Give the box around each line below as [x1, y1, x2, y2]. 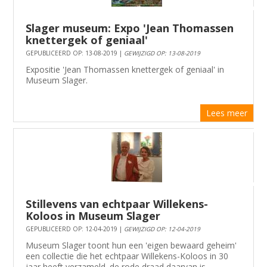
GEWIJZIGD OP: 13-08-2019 [124, 48, 201, 57]
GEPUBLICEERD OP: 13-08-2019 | [26, 48, 125, 57]
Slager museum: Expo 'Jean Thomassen [26, 20, 234, 35]
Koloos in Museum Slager [26, 208, 161, 223]
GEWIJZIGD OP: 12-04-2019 [124, 224, 201, 233]
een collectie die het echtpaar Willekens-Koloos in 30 [26, 250, 229, 262]
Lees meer [206, 107, 247, 119]
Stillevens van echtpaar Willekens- [26, 196, 209, 211]
